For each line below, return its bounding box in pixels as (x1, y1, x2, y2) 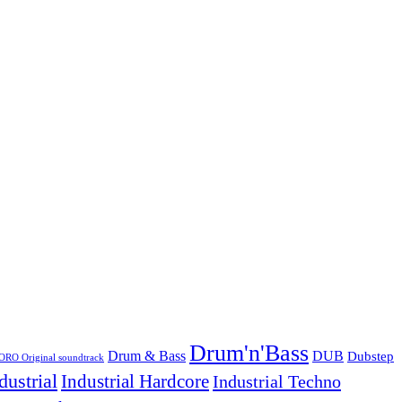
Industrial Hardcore (61, 371, 209, 393)
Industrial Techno (213, 371, 341, 392)
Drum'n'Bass (189, 340, 309, 367)
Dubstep (347, 349, 394, 364)
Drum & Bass (108, 347, 186, 365)
